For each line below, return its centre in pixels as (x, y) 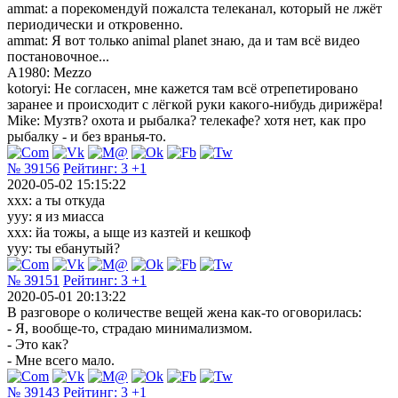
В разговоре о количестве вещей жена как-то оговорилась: (184, 312)
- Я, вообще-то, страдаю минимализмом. (130, 328)
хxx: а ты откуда (56, 200)
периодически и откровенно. (95, 24)
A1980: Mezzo (49, 72)
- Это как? (38, 344)
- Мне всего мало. (61, 360)
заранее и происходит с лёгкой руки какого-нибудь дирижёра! (195, 104)
